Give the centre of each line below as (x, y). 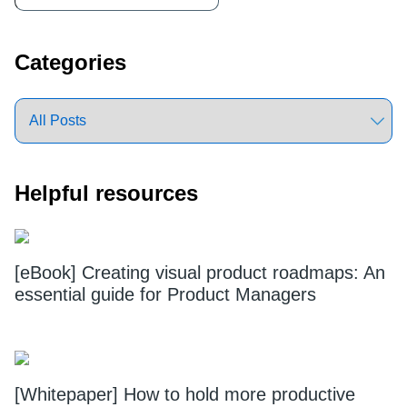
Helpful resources (106, 193)
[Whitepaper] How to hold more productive (185, 394)
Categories (70, 62)
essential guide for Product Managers (165, 294)
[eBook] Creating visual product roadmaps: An (200, 273)
